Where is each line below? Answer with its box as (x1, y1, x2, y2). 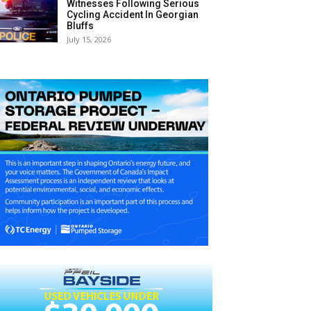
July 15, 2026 (67, 33, 112, 44)
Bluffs (67, 19, 94, 31)
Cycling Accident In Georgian (67, 8, 199, 20)
